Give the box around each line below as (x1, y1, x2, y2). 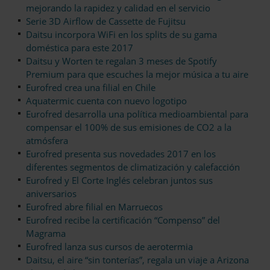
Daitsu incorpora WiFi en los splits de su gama (26, 28, 217, 41)
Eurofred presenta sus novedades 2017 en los (26, 148, 216, 160)
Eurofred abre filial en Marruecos (26, 201, 163, 213)
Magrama (26, 227, 66, 240)
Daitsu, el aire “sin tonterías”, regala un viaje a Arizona (26, 254, 249, 266)
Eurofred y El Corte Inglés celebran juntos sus (26, 174, 213, 187)
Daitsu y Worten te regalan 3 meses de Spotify (26, 55, 217, 67)
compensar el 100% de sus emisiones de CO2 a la (26, 121, 231, 134)
